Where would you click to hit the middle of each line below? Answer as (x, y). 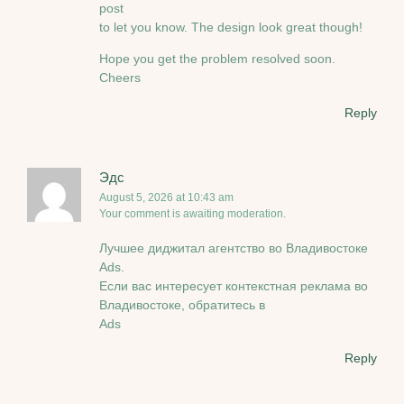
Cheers (120, 78)
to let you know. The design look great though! (231, 27)
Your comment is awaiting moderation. (193, 213)
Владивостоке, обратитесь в (182, 305)
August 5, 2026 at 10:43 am (166, 197)
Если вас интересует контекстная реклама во (234, 286)
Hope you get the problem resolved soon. (217, 59)
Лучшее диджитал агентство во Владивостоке (234, 248)
